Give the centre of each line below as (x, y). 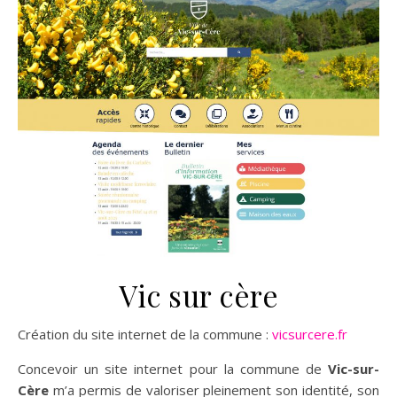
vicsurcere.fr (310, 335)
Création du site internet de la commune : (149, 335)
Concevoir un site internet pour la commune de (173, 369)
